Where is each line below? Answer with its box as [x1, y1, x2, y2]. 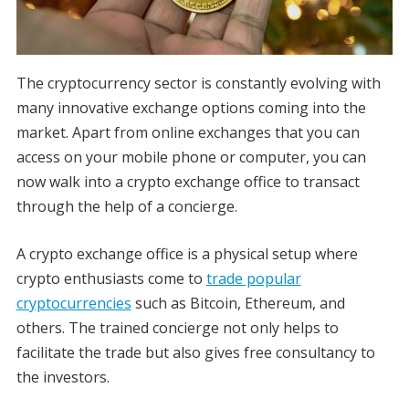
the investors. [16, 367, 113, 388]
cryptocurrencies [16, 293, 131, 314]
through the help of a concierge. [16, 196, 241, 217]
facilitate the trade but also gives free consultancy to [16, 342, 375, 363]
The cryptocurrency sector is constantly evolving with [16, 73, 381, 94]
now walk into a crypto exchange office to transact [16, 172, 360, 193]
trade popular [205, 268, 301, 289]
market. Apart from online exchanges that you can [16, 122, 360, 143]
